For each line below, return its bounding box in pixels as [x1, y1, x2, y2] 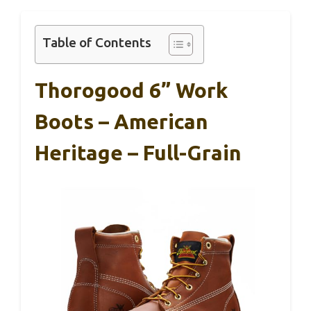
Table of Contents [42, 35, 151, 51]
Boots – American [35, 110, 208, 133]
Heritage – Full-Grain [35, 141, 242, 165]
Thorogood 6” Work [35, 78, 228, 102]
